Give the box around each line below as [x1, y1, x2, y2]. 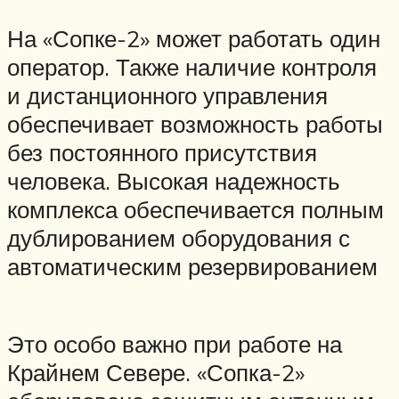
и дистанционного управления [7, 80, 328, 110]
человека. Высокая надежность [7, 166, 340, 195]
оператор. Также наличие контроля [7, 52, 377, 81]
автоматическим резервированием [7, 251, 378, 281]
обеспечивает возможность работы [7, 109, 383, 138]
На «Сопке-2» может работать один [7, 23, 380, 53]
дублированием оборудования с [7, 223, 350, 252]
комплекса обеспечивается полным [7, 194, 384, 224]
